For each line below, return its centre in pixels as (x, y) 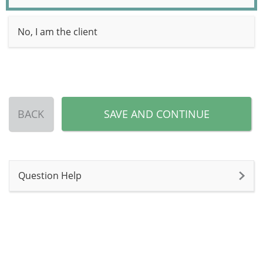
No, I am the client (58, 32)
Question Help (50, 176)
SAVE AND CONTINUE (156, 114)
